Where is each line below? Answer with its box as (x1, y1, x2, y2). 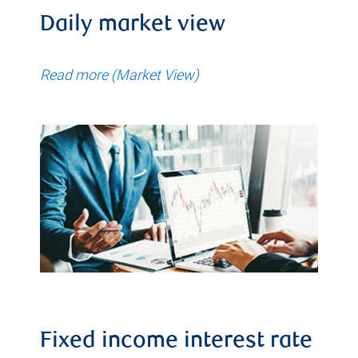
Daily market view (40, 14, 225, 37)
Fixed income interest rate (40, 331, 312, 353)
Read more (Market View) (40, 66, 199, 84)
